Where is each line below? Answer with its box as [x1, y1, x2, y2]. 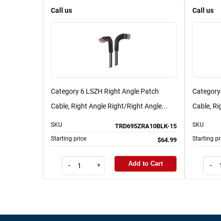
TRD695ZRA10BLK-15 [115, 122, 177, 130]
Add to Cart [128, 160, 163, 168]
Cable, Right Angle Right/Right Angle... [51, 102, 168, 110]
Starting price [51, 135, 86, 142]
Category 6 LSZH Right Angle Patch [51, 87, 159, 95]
